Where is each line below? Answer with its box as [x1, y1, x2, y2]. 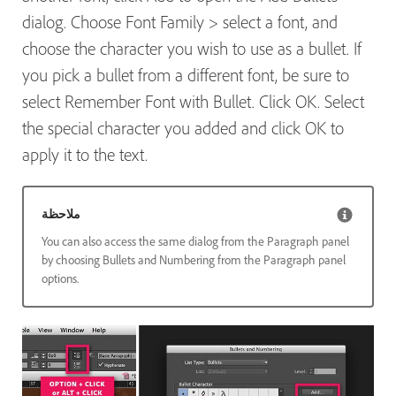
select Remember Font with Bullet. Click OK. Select [22, 90, 364, 113]
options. [42, 270, 79, 287]
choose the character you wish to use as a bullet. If [22, 37, 362, 60]
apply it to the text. [22, 143, 148, 166]
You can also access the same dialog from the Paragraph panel [42, 233, 349, 250]
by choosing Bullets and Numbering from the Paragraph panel [42, 252, 346, 269]
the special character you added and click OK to [22, 117, 344, 140]
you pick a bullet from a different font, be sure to [22, 64, 349, 87]
